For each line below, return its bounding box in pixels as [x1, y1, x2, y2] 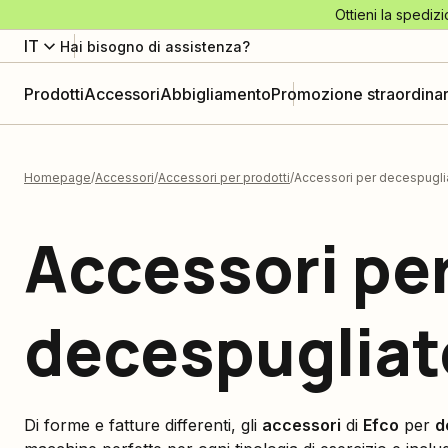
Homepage [24, 170, 91, 185]
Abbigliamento [160, 83, 271, 104]
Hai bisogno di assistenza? [60, 37, 250, 55]
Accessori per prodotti [158, 170, 290, 185]
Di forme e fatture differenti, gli [24, 415, 262, 435]
